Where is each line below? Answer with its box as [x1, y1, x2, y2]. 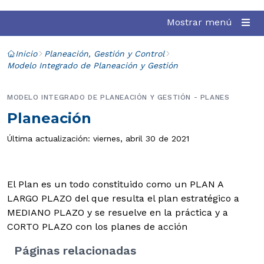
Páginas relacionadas [14, 243, 136, 258]
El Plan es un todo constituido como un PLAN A [7, 179, 223, 190]
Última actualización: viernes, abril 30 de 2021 [7, 134, 189, 143]
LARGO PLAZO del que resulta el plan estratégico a [7, 193, 239, 204]
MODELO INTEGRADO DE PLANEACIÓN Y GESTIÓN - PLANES [7, 93, 230, 101]
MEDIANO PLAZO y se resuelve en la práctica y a [7, 207, 228, 218]
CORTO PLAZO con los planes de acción [7, 221, 187, 232]
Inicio [15, 49, 37, 58]
